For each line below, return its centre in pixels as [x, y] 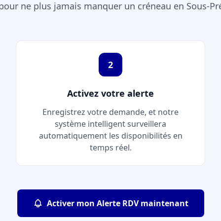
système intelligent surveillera [110, 124]
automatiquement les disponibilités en [110, 136]
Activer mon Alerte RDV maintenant [117, 203]
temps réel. [110, 147]
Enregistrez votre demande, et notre [110, 112]
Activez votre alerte [110, 93]
